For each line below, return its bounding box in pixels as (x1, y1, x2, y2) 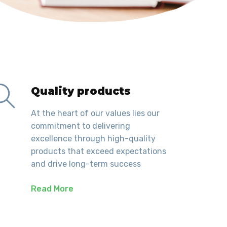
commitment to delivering (31, 121, 130, 131)
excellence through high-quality (31, 134, 156, 144)
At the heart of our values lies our (31, 108, 160, 119)
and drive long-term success (31, 159, 141, 169)
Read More (31, 184, 73, 194)
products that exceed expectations (31, 146, 166, 157)
